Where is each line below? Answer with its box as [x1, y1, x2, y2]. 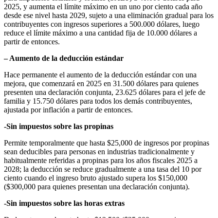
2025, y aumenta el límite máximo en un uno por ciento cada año [4, 2, 202, 11]
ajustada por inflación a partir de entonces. [4, 106, 133, 114]
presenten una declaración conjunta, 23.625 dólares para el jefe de [4, 88, 205, 97]
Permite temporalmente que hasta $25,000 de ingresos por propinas [4, 139, 209, 147]
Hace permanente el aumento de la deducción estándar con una [4, 71, 197, 79]
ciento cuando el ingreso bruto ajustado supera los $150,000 [4, 174, 187, 182]
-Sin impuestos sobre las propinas [4, 122, 113, 131]
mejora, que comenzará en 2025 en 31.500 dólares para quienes [4, 79, 199, 88]
